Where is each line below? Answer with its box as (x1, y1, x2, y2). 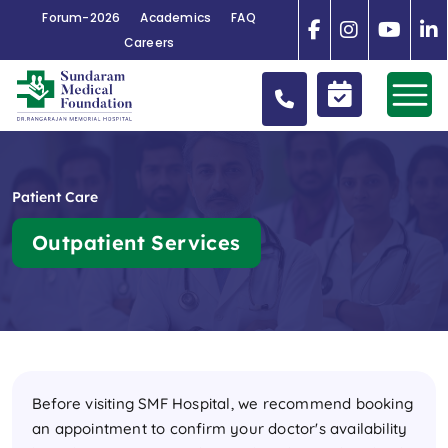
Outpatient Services (32, 229, 241, 255)
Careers (123, 34, 175, 51)
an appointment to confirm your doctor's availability (32, 418, 408, 438)
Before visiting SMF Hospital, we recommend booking (32, 393, 414, 413)
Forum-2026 (42, 9, 121, 26)
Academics (140, 9, 212, 26)
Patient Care (12, 187, 98, 206)
